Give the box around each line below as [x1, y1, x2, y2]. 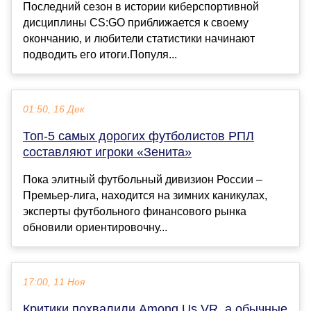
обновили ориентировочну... [23, 221, 167, 234]
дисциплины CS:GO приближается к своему [23, 17, 249, 29]
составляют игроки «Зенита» [23, 145, 192, 160]
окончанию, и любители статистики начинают [23, 33, 255, 45]
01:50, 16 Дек [23, 104, 85, 115]
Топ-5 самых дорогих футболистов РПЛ [23, 129, 254, 144]
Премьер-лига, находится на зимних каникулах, [23, 190, 267, 202]
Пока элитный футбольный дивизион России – [23, 174, 262, 186]
